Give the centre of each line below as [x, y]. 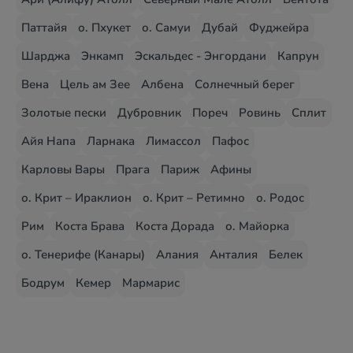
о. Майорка [257, 226]
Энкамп [102, 56]
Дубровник [149, 113]
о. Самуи [166, 28]
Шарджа [46, 56]
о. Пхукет [104, 28]
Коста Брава [90, 226]
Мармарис [151, 283]
